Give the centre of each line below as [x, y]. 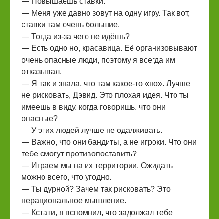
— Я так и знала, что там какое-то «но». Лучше [106, 83]
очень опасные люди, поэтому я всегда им [98, 60]
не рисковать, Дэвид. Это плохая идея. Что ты [105, 95]
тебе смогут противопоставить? [79, 154]
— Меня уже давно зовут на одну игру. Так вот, [106, 13]
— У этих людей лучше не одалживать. [92, 130]
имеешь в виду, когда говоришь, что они [94, 107]
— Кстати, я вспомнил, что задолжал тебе [97, 212]
